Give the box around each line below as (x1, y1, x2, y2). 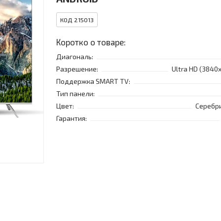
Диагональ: (56, 52, 93, 61)
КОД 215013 (60, 16, 94, 24)
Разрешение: (56, 65, 98, 74)
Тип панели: (56, 89, 95, 98)
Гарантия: (56, 114, 87, 123)
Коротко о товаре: (56, 37, 126, 47)
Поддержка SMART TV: (56, 77, 130, 86)
